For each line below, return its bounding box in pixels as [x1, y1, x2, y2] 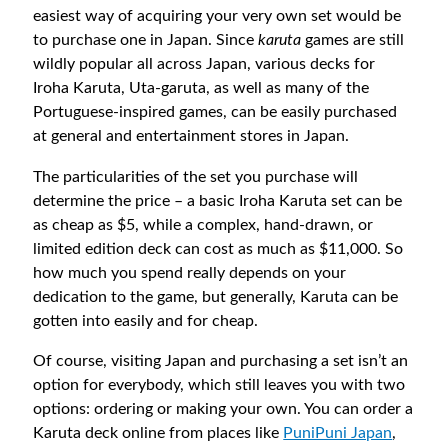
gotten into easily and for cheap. [33, 312, 259, 329]
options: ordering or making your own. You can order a [33, 401, 414, 418]
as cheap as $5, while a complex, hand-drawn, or [33, 216, 374, 233]
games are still [301, 32, 405, 49]
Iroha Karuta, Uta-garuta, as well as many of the [33, 80, 370, 97]
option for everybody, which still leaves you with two [33, 377, 406, 394]
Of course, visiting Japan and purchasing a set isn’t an [33, 353, 409, 370]
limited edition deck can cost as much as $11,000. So [33, 240, 404, 257]
